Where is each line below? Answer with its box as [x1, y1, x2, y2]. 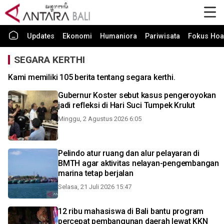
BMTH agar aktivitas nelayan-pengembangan [58, 158, 219, 168]
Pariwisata [145, 32, 180, 40]
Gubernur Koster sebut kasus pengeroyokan [58, 90, 216, 100]
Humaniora [100, 32, 137, 40]
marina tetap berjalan [58, 168, 133, 178]
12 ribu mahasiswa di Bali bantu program [58, 206, 204, 216]
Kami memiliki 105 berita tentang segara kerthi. [8, 72, 175, 82]
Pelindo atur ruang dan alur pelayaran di [58, 148, 199, 158]
